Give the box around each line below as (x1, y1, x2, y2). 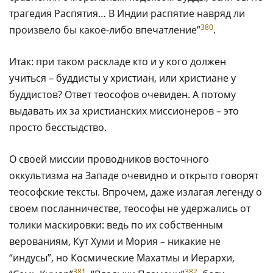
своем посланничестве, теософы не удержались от (9, 201, 250, 215)
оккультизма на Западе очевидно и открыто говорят (9, 168, 258, 182)
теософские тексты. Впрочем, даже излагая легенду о (9, 185, 262, 199)
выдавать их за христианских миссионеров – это (9, 104, 239, 118)
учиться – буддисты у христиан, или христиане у (9, 71, 236, 85)
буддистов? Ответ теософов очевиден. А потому (9, 87, 236, 101)
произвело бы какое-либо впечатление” (9, 23, 200, 37)
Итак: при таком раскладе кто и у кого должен (9, 54, 226, 68)
